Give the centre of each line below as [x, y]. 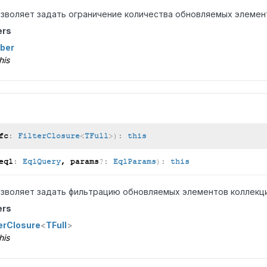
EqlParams [134, 162]
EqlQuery [41, 162]
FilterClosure [49, 136]
